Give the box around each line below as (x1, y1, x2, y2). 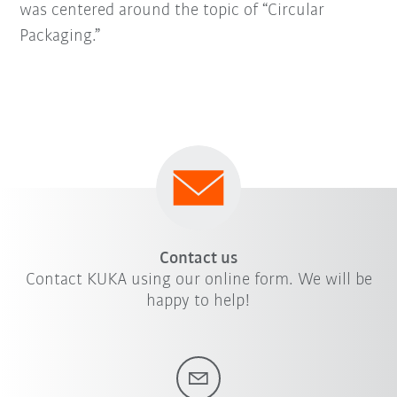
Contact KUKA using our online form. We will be (25, 270, 372, 289)
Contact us (160, 249, 237, 268)
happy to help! (146, 292, 251, 310)
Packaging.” (19, 27, 101, 45)
